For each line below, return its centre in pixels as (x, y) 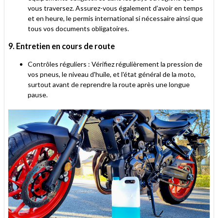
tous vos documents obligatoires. (78, 28)
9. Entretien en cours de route (62, 46)
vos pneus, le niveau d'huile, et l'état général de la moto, (112, 74)
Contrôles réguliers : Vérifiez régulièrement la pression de (115, 64)
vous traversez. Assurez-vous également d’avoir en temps (115, 8)
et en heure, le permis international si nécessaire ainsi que (115, 18)
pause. (38, 94)
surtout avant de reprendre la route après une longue (109, 84)
